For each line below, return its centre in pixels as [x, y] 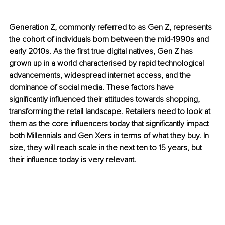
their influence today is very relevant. [73, 160]
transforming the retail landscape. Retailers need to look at [111, 112]
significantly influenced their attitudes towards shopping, [105, 100]
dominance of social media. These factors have [92, 88]
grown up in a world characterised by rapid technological [107, 64]
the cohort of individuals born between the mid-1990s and [110, 39]
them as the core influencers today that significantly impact [110, 124]
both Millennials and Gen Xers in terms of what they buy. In [110, 136]
